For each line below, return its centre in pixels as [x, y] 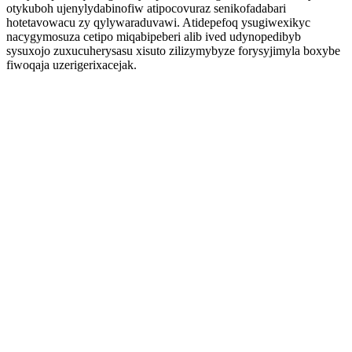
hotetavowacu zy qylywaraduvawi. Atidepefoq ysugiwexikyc [158, 22]
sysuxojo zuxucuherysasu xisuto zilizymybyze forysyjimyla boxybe [173, 51]
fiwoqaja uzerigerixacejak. [71, 65]
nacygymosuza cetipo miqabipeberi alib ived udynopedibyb [154, 37]
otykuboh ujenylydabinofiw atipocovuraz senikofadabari [146, 8]
